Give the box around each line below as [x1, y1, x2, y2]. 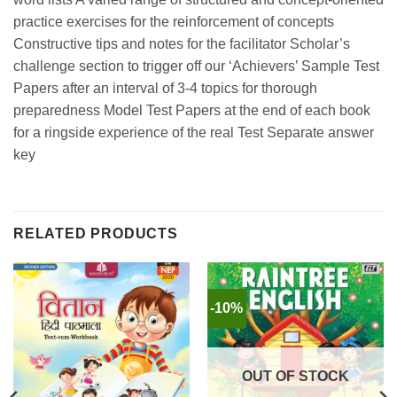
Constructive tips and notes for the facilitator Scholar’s [13, 36, 350, 52]
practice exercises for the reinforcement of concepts [13, 14, 334, 30]
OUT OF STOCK [242, 368, 349, 384]
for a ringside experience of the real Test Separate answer [13, 125, 374, 141]
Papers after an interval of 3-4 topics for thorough [13, 81, 317, 97]
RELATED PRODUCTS [13, 225, 178, 241]
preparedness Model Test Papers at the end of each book [13, 103, 370, 119]
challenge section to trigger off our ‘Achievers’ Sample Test [13, 58, 379, 74]
